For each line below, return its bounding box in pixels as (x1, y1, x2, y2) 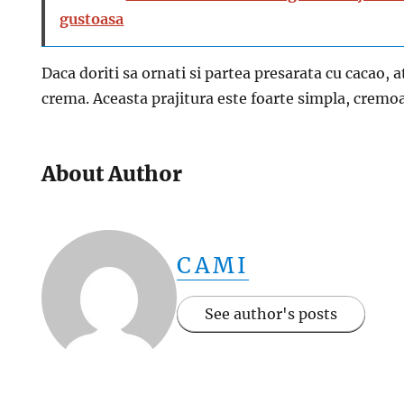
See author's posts (205, 305, 338, 323)
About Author (41, 161, 183, 187)
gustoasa (60, 10, 124, 28)
